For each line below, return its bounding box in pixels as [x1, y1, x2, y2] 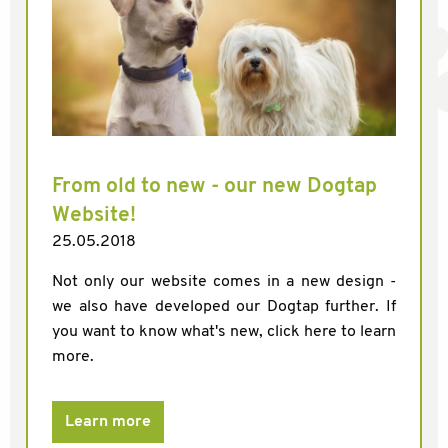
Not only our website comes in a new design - [52, 273, 396, 290]
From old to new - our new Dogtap [52, 175, 377, 197]
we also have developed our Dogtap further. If [52, 298, 396, 315]
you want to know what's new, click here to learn [52, 323, 396, 340]
